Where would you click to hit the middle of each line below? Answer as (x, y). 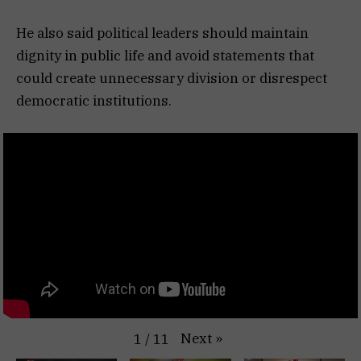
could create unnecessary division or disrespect (172, 78)
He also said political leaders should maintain (162, 33)
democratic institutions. (94, 100)
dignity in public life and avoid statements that (165, 55)
